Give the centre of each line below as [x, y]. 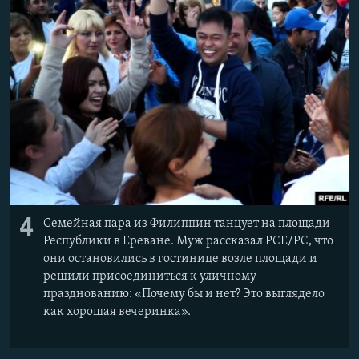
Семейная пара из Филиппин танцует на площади [187, 224]
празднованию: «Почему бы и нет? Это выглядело [184, 294]
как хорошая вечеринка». [118, 312]
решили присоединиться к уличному [150, 277]
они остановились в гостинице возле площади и [180, 259]
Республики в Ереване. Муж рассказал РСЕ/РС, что [188, 242]
